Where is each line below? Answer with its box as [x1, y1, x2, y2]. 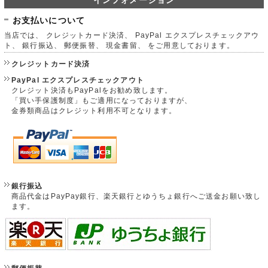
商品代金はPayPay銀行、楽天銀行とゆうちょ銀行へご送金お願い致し [11, 191, 261, 200]
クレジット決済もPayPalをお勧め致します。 [11, 86, 173, 94]
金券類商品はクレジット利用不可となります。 [11, 106, 177, 114]
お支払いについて [12, 15, 85, 25]
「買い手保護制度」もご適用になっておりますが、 [11, 96, 193, 104]
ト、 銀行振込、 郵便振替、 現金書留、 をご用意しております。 [4, 41, 234, 49]
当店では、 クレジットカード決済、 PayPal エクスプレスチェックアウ [4, 31, 260, 39]
